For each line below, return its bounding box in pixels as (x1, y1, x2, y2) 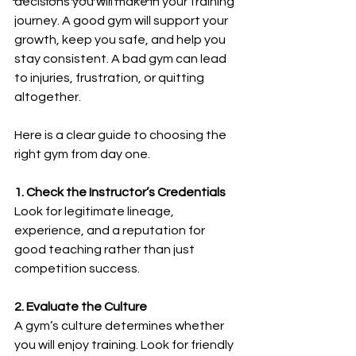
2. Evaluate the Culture (14, 300, 147, 313)
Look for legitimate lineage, (14, 205, 176, 218)
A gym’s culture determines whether (14, 319, 226, 332)
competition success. (14, 262, 140, 275)
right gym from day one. (14, 148, 150, 161)
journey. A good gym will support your (14, 14, 230, 27)
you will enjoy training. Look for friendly (14, 339, 236, 351)
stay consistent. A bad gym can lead (14, 52, 229, 65)
